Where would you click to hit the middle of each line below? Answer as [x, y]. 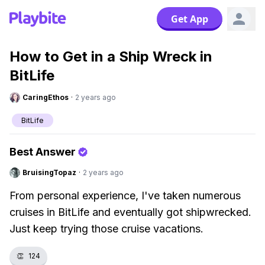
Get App [190, 19]
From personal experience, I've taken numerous [125, 195]
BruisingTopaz [49, 172]
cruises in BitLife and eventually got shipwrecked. [130, 212]
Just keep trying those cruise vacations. [106, 229]
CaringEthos [46, 97]
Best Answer [43, 152]
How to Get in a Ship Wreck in [111, 56]
